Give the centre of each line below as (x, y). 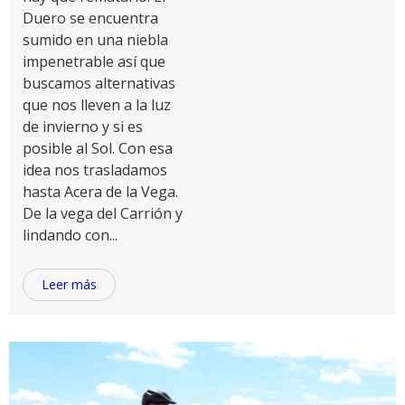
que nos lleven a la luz (97, 105)
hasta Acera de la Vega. (100, 192)
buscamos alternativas (99, 83)
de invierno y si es (83, 127)
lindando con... (70, 235)
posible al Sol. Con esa (98, 148)
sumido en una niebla (95, 40)
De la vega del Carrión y (103, 213)
